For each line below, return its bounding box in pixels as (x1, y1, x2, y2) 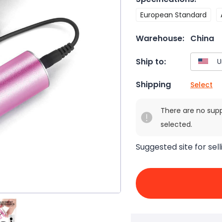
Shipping (136, 79, 171, 91)
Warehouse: (136, 33, 184, 44)
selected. (161, 119, 192, 130)
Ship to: (136, 55, 166, 67)
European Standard (140, 10, 207, 20)
